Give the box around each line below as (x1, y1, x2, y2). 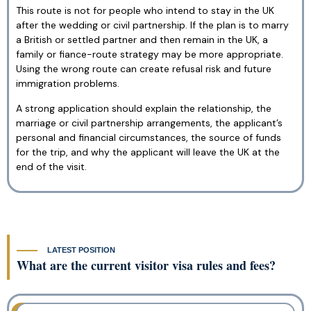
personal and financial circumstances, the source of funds (16, 131, 281, 144)
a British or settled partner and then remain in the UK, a (16, 33, 268, 47)
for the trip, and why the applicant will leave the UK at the (16, 145, 280, 158)
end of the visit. (16, 160, 87, 173)
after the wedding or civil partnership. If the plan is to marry (16, 19, 289, 32)
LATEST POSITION (45, 245, 117, 254)
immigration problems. (16, 77, 119, 90)
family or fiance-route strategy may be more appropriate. (16, 48, 283, 61)
